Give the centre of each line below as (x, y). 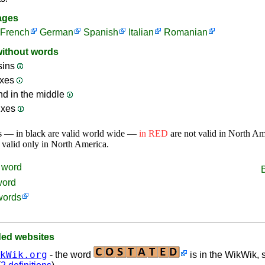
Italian (141, 32)
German (56, 32)
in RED (153, 133)
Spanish (101, 32)
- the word (70, 255)
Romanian (186, 32)
